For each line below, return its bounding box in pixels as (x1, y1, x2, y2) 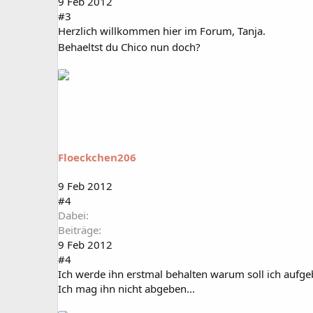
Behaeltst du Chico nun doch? (58, 39, 203, 54)
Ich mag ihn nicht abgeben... (58, 281, 195, 296)
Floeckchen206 (58, 150, 136, 164)
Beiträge (58, 222, 99, 237)
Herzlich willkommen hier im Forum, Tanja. (58, 23, 265, 38)
